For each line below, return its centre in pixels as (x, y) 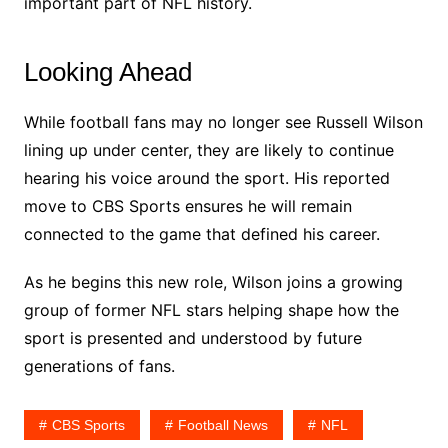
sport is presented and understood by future (192, 338)
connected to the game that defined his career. (201, 234)
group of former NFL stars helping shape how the (211, 310)
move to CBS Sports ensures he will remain (187, 206)
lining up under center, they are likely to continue (208, 150)
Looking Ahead (107, 72)
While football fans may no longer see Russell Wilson (223, 122)
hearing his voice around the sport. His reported (206, 178)
